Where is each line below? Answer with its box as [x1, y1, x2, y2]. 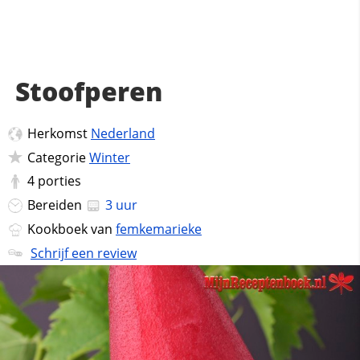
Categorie [27, 148, 89, 166]
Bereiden [27, 196, 85, 215]
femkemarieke [115, 219, 202, 238]
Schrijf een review [30, 243, 137, 262]
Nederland [90, 125, 155, 142]
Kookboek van [27, 219, 116, 238]
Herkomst [27, 125, 91, 142]
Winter [88, 148, 130, 166]
